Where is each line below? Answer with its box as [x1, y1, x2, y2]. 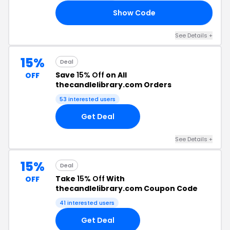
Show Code [112, 7, 156, 18]
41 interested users [60, 199, 114, 207]
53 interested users [60, 95, 116, 103]
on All [104, 70, 127, 80]
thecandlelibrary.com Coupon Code [55, 183, 198, 194]
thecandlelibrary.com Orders [55, 80, 171, 90]
